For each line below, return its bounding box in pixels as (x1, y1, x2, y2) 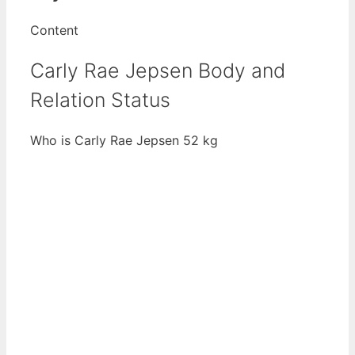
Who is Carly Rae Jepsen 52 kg (30, 132, 218, 149)
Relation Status (30, 87, 170, 112)
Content (30, 21, 78, 38)
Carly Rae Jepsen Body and (30, 58, 285, 82)
